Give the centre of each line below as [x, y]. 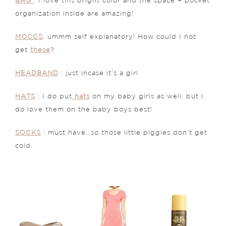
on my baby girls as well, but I [147, 96]
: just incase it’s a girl [98, 73]
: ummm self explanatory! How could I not [120, 37]
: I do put [54, 96]
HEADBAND [37, 73]
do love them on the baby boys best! [84, 109]
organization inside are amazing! [74, 14]
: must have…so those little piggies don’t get [124, 133]
